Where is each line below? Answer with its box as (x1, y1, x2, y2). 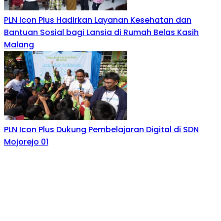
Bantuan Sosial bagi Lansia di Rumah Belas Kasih (4, 27, 199, 38)
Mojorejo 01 (4, 136, 48, 148)
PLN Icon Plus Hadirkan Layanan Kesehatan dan (4, 14, 191, 26)
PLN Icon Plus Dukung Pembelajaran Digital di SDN (4, 124, 199, 136)
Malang (4, 39, 34, 51)
